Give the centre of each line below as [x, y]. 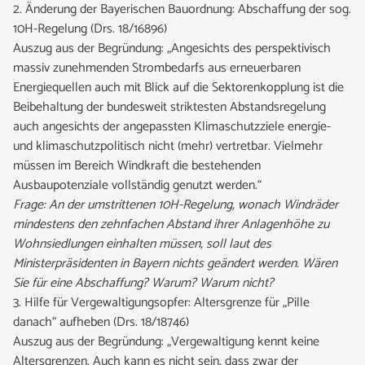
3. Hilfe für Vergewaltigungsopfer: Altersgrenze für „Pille [161, 303]
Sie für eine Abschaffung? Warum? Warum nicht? [143, 283]
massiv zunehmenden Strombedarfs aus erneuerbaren [157, 68]
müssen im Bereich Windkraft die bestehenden [137, 166]
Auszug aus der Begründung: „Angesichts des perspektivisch [172, 48]
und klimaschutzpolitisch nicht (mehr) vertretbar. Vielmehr [168, 146]
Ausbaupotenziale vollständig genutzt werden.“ [137, 185]
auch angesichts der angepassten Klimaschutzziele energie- [172, 127]
